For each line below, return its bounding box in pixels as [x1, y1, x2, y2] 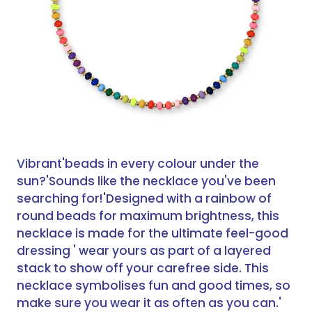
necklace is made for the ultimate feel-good [17, 225, 288, 242]
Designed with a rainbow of [106, 190, 272, 208]
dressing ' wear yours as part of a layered [17, 242, 271, 260]
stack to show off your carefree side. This [17, 260, 269, 277]
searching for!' [17, 190, 106, 208]
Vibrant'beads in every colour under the [17, 155, 259, 173]
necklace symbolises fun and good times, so [17, 277, 290, 295]
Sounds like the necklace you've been [49, 173, 276, 190]
